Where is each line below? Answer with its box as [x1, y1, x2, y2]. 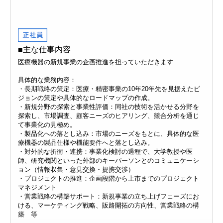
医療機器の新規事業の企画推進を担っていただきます [18, 58, 173, 66]
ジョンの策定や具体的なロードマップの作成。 [18, 94, 154, 102]
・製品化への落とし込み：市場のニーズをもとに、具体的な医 [18, 130, 199, 137]
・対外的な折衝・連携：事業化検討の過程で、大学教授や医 [18, 148, 193, 155]
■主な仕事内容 [18, 45, 71, 54]
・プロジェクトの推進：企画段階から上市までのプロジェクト [18, 175, 199, 182]
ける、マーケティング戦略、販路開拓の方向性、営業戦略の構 [18, 202, 199, 209]
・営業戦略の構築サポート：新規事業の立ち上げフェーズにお [18, 193, 199, 200]
